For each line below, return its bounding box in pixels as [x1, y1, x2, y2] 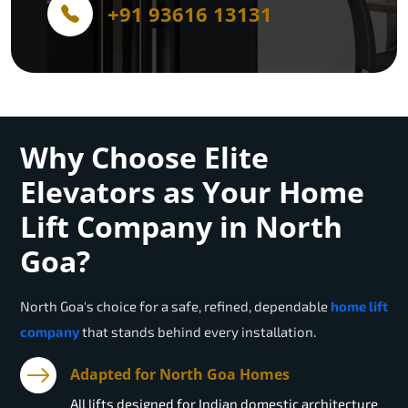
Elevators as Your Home [20, 172, 364, 212]
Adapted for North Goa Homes [70, 364, 290, 385]
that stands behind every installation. [79, 323, 316, 341]
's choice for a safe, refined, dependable [84, 298, 331, 315]
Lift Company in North [20, 207, 342, 247]
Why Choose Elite [20, 138, 269, 178]
